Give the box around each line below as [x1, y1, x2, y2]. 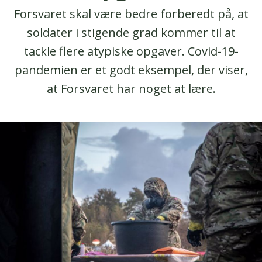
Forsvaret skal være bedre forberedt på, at [13, 6, 249, 22]
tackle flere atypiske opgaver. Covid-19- [23, 43, 239, 59]
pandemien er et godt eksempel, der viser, [14, 62, 248, 78]
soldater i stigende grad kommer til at [26, 25, 236, 40]
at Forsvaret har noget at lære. [46, 81, 216, 96]
